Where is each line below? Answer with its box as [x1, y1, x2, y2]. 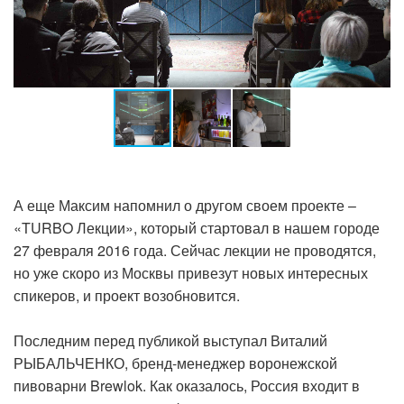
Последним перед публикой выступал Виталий [14, 329, 327, 351]
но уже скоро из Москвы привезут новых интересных [14, 262, 368, 283]
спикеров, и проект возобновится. [14, 284, 240, 306]
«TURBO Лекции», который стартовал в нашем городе [14, 216, 380, 238]
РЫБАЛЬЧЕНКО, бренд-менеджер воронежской [14, 352, 337, 373]
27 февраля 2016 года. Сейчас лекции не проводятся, [14, 239, 376, 261]
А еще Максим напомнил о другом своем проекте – [14, 194, 356, 216]
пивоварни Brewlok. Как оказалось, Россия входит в [14, 374, 360, 396]
